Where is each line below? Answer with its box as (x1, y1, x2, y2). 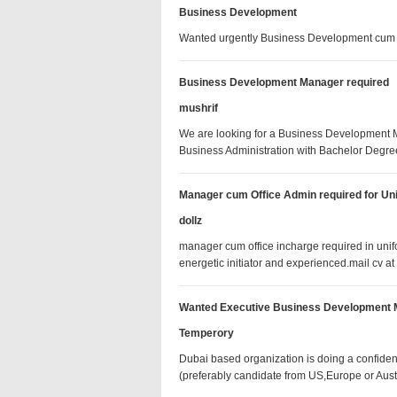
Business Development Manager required (179, 76, 389, 89)
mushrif (179, 102, 218, 114)
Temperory (179, 327, 234, 339)
